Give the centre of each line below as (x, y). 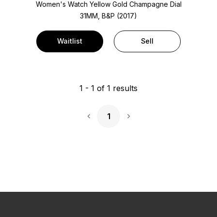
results (124, 88)
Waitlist (70, 41)
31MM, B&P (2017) (108, 16)
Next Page (147, 122)
